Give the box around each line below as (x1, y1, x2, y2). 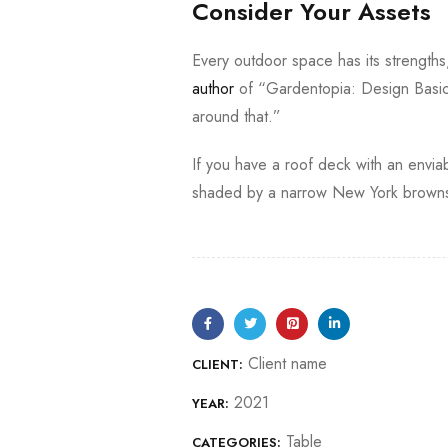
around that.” (192, 105, 286, 128)
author (192, 77, 234, 100)
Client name (248, 352, 327, 375)
